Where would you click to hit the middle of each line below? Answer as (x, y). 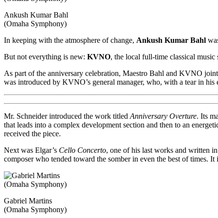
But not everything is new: (45, 56)
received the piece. (32, 133)
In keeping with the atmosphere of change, (70, 40)
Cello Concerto (82, 150)
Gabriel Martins (28, 200)
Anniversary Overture (163, 116)
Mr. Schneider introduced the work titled (67, 116)
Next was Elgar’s (31, 150)
